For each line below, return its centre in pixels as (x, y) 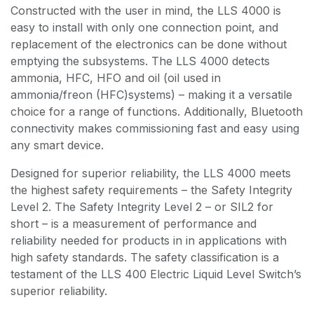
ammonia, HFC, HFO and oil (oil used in (116, 78)
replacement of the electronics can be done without (149, 45)
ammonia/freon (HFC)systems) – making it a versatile (151, 95)
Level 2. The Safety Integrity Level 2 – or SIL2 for (142, 207)
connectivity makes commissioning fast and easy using (155, 129)
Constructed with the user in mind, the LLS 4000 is (146, 11)
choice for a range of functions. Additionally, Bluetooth (157, 112)
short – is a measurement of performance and (134, 224)
